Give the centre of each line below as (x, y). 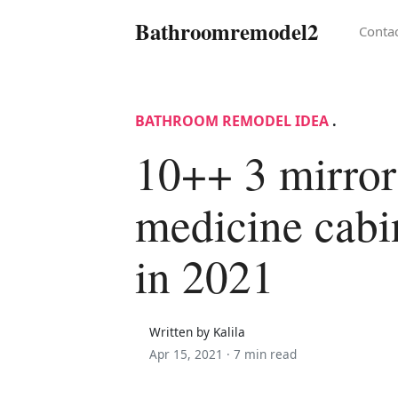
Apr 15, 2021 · (191, 354)
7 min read (265, 354)
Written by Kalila (197, 331)
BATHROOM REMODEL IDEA (232, 120)
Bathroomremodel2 (227, 31)
